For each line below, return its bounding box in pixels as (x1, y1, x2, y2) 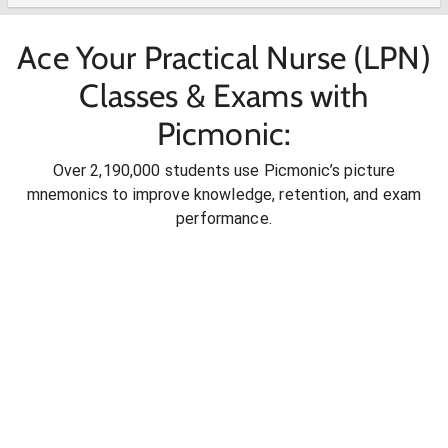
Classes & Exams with (79, 75, 369, 115)
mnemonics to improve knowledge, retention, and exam (26, 185, 422, 205)
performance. (176, 209, 272, 229)
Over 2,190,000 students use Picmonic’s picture (52, 161, 396, 181)
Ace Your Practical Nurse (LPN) (17, 37, 431, 77)
